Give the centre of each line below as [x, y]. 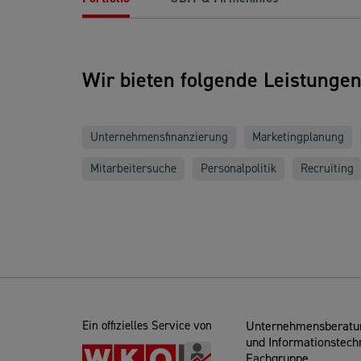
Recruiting [327, 168]
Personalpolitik [239, 168]
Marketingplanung [298, 137]
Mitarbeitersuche [133, 168]
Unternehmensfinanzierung [159, 137]
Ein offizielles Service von [147, 326]
